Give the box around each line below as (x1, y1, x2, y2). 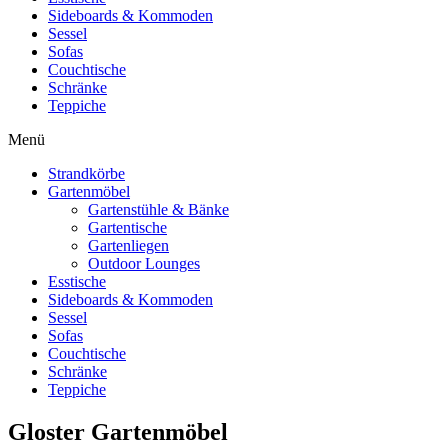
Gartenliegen (88, 236, 169, 254)
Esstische (48, 272, 106, 290)
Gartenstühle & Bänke (88, 200, 229, 218)
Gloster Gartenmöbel (8, 418, 228, 445)
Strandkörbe (48, 164, 125, 182)
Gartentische (88, 218, 167, 236)
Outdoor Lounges (88, 254, 200, 272)
